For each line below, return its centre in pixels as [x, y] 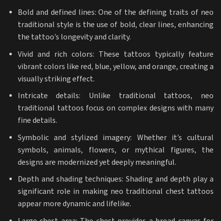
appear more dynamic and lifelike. [74, 204]
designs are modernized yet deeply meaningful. [97, 162]
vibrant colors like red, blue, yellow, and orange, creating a [115, 67]
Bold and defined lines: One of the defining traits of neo [115, 13]
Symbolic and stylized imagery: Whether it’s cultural [115, 138]
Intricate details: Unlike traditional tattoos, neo [115, 96]
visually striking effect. [56, 79]
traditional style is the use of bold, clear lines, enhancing [115, 25]
